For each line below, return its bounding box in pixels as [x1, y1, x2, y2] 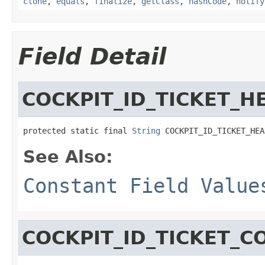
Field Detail [18, 43, 166, 70]
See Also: [23, 146, 113, 167]
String [132, 125, 160, 135]
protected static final [23, 125, 132, 135]
